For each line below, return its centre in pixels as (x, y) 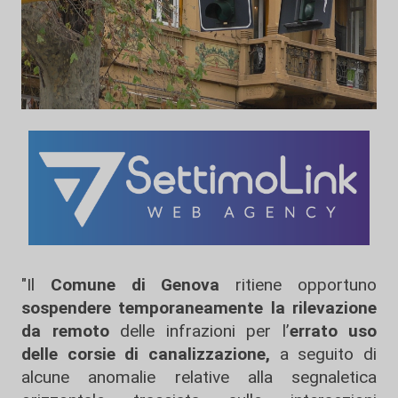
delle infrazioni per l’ (199, 331)
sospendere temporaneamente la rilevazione (199, 308)
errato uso (333, 331)
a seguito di (323, 354)
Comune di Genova (135, 285)
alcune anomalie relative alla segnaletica (199, 378)
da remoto (65, 331)
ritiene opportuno (298, 285)
